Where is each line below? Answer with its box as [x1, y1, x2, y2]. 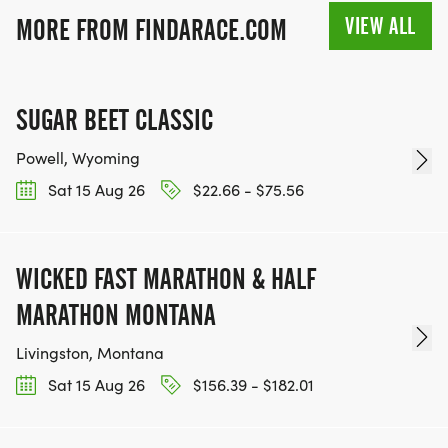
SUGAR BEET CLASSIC [16, 102, 213, 137]
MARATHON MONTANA [16, 297, 216, 332]
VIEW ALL [345, 11, 416, 40]
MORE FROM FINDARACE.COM [16, 12, 287, 47]
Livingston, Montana [16, 341, 164, 363]
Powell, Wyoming [16, 146, 140, 168]
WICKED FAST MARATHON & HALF [16, 261, 316, 296]
